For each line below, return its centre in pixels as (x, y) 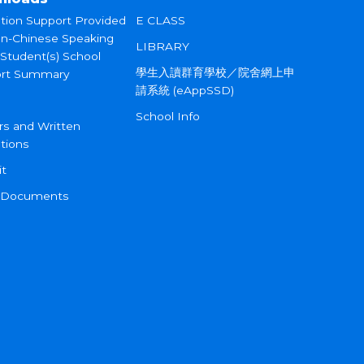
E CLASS (161, 21)
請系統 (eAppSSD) (185, 91)
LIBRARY (163, 47)
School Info (168, 117)
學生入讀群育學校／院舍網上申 (216, 73)
